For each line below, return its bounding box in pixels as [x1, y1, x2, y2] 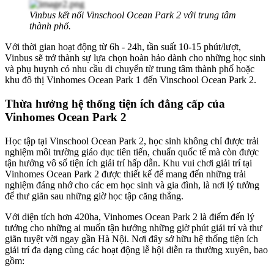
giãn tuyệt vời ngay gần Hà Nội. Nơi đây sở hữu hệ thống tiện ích [5, 233, 258, 244]
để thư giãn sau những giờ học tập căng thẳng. [5, 190, 183, 201]
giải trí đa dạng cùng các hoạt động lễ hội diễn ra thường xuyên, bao [5, 244, 268, 255]
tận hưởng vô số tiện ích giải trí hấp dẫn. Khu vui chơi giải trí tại [5, 157, 252, 168]
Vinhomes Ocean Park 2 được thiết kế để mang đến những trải [5, 168, 246, 179]
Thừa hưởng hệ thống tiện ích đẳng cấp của [5, 97, 225, 111]
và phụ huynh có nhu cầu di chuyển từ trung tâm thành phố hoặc [5, 64, 254, 75]
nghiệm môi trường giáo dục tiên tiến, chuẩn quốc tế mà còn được [5, 146, 259, 157]
